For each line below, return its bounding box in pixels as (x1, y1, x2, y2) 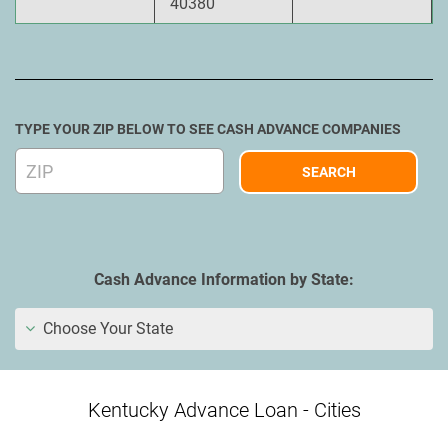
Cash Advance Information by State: (94, 270, 354, 289)
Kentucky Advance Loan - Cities (87, 398, 361, 422)
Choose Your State (39, 319, 173, 338)
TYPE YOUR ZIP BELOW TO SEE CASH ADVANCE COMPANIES (15, 121, 401, 137)
